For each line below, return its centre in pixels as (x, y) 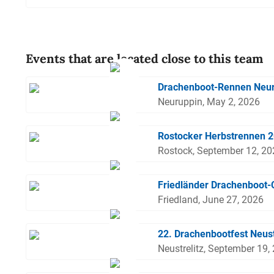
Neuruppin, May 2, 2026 (209, 102)
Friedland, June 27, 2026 (211, 200)
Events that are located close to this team (144, 58)
